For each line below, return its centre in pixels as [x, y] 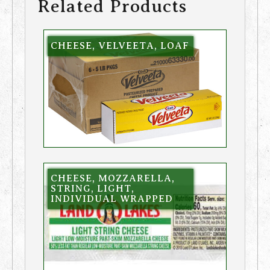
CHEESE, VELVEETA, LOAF [120, 46]
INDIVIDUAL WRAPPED [111, 199]
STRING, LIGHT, [92, 189]
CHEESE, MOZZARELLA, [112, 179]
